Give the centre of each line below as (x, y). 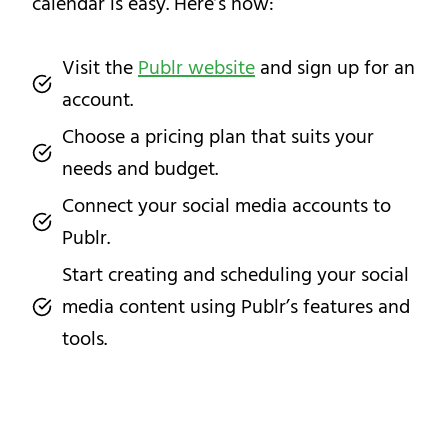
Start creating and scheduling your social (235, 275)
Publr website (196, 68)
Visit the (100, 68)
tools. (84, 339)
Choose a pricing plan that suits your (218, 137)
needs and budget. (140, 169)
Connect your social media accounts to (226, 206)
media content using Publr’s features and (236, 307)
